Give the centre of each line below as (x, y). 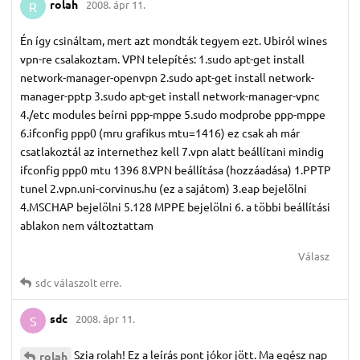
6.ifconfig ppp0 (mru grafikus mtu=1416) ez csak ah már (160, 132)
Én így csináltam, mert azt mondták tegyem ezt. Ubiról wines (174, 40)
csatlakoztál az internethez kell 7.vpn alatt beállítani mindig (172, 151)
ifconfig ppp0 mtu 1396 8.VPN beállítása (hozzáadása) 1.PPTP (176, 169)
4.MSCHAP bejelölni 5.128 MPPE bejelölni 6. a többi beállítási (175, 206)
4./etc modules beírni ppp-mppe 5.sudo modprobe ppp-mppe (173, 114)
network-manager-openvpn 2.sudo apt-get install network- (167, 77)
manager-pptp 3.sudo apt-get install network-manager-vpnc (170, 95)
